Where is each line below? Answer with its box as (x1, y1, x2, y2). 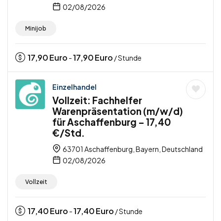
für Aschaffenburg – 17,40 (52, 116, 171, 128)
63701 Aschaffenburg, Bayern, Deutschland (62, 145, 203, 154)
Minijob (25, 25, 46, 33)
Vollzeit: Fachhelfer (52, 94, 142, 107)
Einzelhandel (52, 82, 97, 92)
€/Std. (52, 127, 85, 139)
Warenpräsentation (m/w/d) (52, 105, 183, 117)
